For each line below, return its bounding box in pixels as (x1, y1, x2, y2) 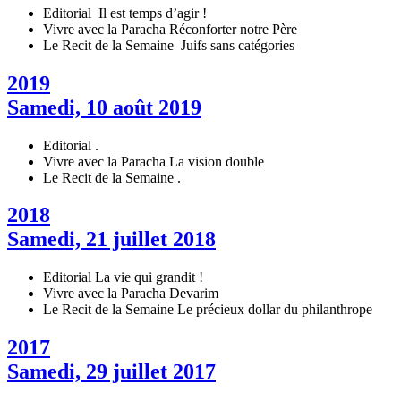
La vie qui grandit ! (95, 269, 203, 286)
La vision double (169, 153, 264, 169)
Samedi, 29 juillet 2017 (7, 360, 216, 384)
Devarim (169, 286, 218, 302)
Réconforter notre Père (169, 21, 297, 37)
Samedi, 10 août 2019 (7, 95, 201, 119)
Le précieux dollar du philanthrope (177, 302, 372, 318)
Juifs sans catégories (177, 37, 294, 53)
